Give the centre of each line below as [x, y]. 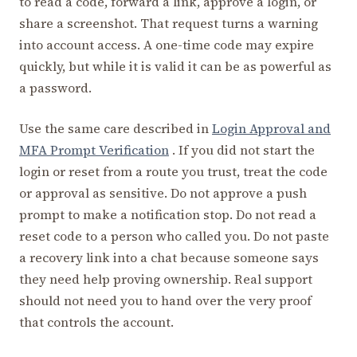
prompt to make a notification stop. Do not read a [168, 215]
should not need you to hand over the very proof [165, 301]
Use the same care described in [116, 129]
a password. [55, 88]
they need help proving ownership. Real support [166, 279]
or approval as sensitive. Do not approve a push [163, 193]
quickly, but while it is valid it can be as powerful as [175, 67]
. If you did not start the [242, 150]
